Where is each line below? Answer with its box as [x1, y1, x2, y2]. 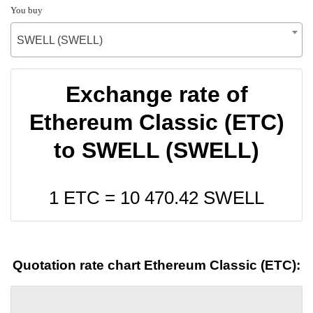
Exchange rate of [65, 81, 248, 107]
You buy [10, 4, 43, 15]
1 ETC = [49, 187, 120, 208]
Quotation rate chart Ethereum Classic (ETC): [13, 258, 300, 273]
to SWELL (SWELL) [54, 137, 259, 163]
